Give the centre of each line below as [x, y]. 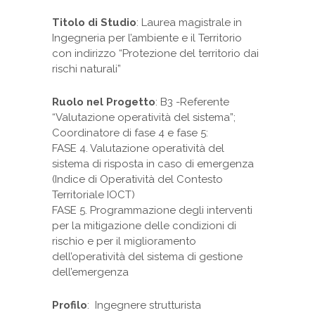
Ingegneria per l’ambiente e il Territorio [147, 38]
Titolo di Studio [94, 22]
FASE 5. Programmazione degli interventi [152, 210]
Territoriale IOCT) [94, 194]
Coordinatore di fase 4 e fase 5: [130, 133]
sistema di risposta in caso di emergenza [153, 163]
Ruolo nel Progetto [104, 102]
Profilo [70, 305]
